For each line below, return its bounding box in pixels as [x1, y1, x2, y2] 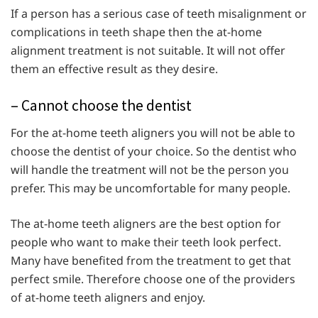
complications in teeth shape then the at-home [11, 23, 262, 40]
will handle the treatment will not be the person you [11, 162, 289, 178]
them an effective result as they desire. [11, 60, 218, 77]
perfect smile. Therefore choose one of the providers [11, 271, 295, 287]
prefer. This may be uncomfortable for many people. [11, 180, 290, 197]
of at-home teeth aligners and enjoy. [11, 290, 205, 306]
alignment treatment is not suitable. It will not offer [11, 42, 285, 58]
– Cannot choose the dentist [11, 95, 192, 115]
